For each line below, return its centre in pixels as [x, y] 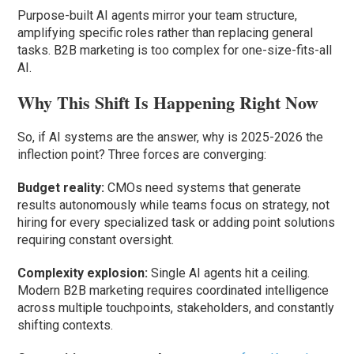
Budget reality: [61, 188]
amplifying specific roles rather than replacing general [166, 33]
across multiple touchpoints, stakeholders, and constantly [176, 308]
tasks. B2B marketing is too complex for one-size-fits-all [175, 51]
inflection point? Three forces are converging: [142, 155]
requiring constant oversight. [96, 240]
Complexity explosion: [83, 273]
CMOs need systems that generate [203, 188]
